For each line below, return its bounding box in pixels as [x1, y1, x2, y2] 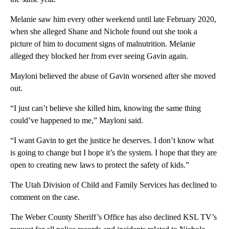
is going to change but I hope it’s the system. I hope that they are [10, 148, 217, 157]
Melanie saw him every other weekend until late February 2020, [10, 15, 216, 24]
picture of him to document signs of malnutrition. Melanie [10, 39, 195, 49]
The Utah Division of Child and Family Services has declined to [10, 180, 217, 190]
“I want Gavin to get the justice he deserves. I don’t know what [10, 136, 214, 145]
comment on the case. [10, 193, 80, 202]
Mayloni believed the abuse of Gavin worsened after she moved [10, 72, 216, 81]
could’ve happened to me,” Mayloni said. [10, 116, 143, 125]
